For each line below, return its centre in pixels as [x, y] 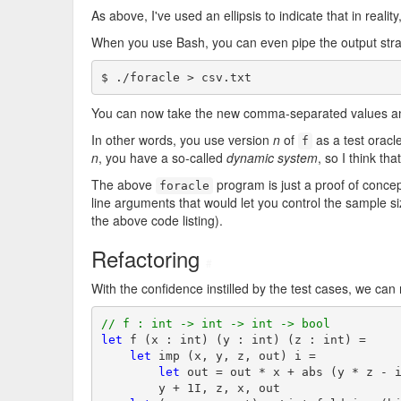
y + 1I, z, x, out [190, 388]
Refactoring [149, 258]
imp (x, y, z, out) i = [233, 355]
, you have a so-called [162, 158]
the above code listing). [157, 220]
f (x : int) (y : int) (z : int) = [244, 339]
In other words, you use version [182, 140]
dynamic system [272, 158]
